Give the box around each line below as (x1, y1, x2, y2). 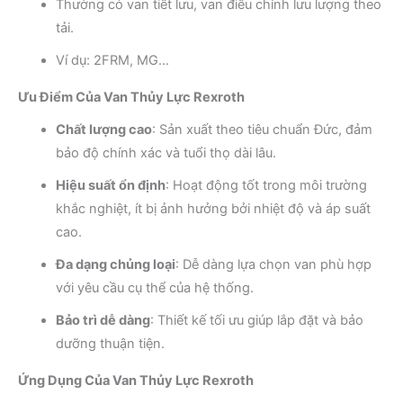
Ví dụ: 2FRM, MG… (56, 51, 169, 68)
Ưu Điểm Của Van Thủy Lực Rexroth (18, 88, 245, 105)
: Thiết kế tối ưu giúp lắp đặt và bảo (150, 311, 363, 328)
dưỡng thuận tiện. (56, 335, 165, 352)
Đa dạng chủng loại (56, 255, 175, 273)
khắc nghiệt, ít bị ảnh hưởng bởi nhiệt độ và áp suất (56, 200, 371, 217)
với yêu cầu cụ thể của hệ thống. (56, 279, 254, 296)
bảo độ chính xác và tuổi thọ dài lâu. (56, 144, 276, 161)
